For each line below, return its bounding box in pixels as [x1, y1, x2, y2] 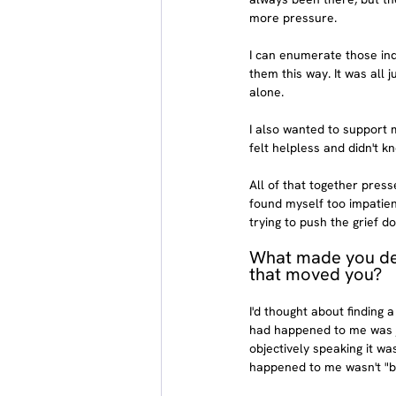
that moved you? [249, 263, 382, 286]
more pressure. [249, 10, 337, 27]
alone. [249, 84, 284, 101]
